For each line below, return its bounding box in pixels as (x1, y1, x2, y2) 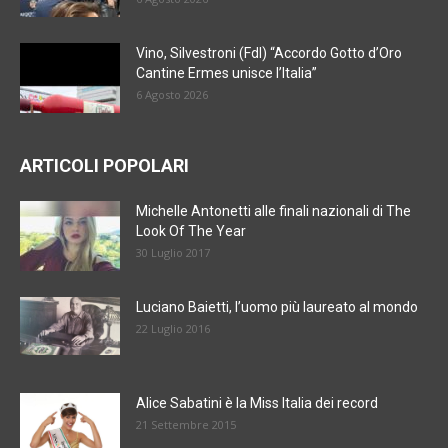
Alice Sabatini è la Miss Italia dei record (136, 395, 378, 412)
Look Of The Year (136, 223, 246, 240)
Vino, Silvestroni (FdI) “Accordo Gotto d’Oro (136, 45, 402, 62)
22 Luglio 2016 (136, 321, 210, 337)
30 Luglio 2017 (136, 245, 210, 261)
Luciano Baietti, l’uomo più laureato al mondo (136, 299, 418, 316)
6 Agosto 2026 (136, 87, 208, 103)
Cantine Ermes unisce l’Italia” (136, 65, 317, 82)
